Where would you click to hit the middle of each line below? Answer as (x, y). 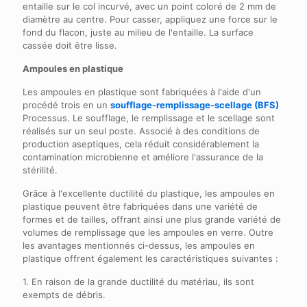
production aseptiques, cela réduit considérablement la (141, 144)
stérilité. (40, 170)
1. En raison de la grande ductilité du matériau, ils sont (138, 281)
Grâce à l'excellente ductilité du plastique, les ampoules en (149, 193)
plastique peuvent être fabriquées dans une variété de (140, 206)
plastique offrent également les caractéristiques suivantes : (150, 258)
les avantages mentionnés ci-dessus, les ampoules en (139, 245)
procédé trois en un (66, 105)
